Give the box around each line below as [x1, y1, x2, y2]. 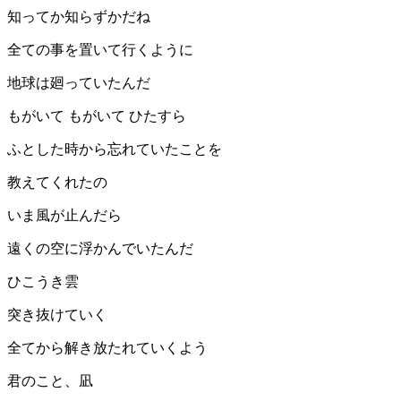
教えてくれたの [7, 175, 107, 191]
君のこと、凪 [7, 373, 93, 389]
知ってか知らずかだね [7, 9, 150, 25]
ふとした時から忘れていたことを [7, 141, 222, 158]
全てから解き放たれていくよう [7, 340, 208, 356]
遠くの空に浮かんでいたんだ [7, 241, 193, 257]
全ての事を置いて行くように [7, 42, 193, 58]
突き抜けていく [7, 307, 107, 323]
